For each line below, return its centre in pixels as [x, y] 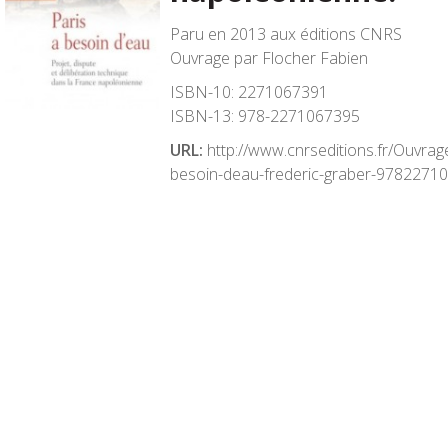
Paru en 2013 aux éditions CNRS [286, 34]
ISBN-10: [202, 92]
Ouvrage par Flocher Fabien [269, 58]
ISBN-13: [202, 116]
